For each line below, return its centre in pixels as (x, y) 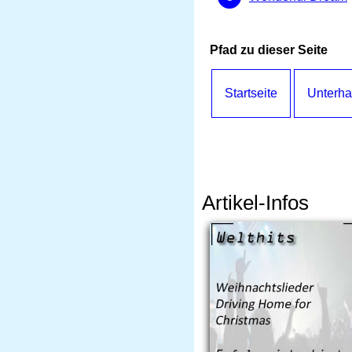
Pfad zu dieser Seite (269, 50)
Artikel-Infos (255, 203)
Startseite (251, 93)
